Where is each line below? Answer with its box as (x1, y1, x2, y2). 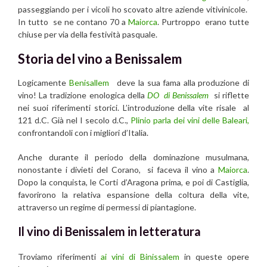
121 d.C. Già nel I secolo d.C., (18, 115, 128, 126)
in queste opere (179, 252, 249, 262)
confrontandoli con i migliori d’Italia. (18, 128, 148, 138)
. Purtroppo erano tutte (157, 17, 249, 27)
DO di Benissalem (147, 90, 212, 101)
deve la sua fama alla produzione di (108, 77, 250, 88)
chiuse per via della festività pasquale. (18, 29, 157, 40)
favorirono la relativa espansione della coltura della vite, (18, 190, 249, 200)
